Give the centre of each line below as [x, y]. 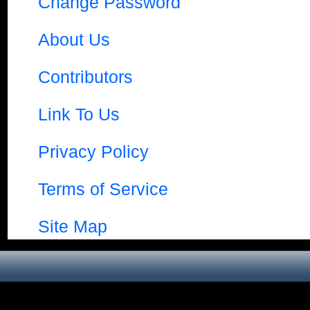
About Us [74, 39]
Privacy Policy [93, 152]
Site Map [73, 226]
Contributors [85, 77]
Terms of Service [103, 189]
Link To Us [79, 114]
